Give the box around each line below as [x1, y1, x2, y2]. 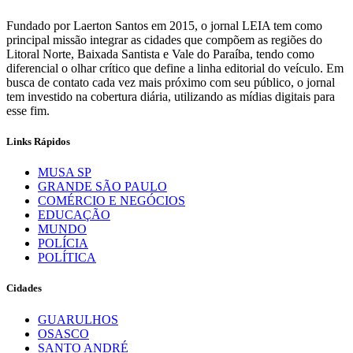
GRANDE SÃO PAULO [38, 180, 167, 194]
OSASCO [38, 326, 89, 340]
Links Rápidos [6, 136, 70, 148]
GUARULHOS [38, 312, 118, 326]
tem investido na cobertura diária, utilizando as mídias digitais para [6, 89, 335, 103]
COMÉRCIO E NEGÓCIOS [38, 194, 185, 208]
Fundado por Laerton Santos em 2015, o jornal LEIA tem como [6, 18, 322, 32]
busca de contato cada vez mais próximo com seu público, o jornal [6, 75, 335, 89]
